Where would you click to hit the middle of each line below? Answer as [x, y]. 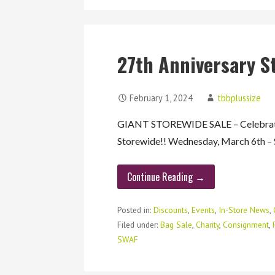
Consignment [246, 224]
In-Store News [244, 210]
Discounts [171, 210]
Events [203, 210]
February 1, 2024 [161, 98]
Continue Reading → [166, 177]
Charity [208, 224]
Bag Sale [176, 224]
